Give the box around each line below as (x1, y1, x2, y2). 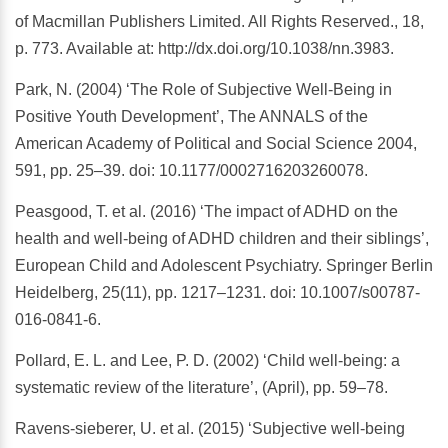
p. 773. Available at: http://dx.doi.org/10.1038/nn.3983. (15, 40, 394, 58)
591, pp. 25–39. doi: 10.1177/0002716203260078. (15, 162, 368, 180)
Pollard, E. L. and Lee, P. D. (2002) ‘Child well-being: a (15, 352, 400, 370)
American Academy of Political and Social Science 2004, (15, 135, 417, 153)
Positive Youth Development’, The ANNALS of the (15, 108, 368, 126)
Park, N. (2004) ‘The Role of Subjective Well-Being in (15, 81, 392, 99)
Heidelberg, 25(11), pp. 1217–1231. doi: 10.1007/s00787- (15, 284, 420, 302)
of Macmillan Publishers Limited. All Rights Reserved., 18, (15, 13, 424, 31)
